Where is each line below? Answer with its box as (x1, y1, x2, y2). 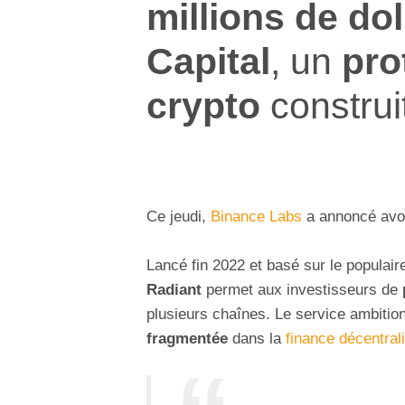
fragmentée (146, 330, 228, 348)
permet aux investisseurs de (202, 281, 398, 299)
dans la (228, 330, 286, 348)
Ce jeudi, (146, 208, 211, 226)
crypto (146, 83, 260, 127)
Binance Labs (211, 208, 302, 226)
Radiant (146, 281, 202, 299)
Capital (146, 39, 270, 82)
